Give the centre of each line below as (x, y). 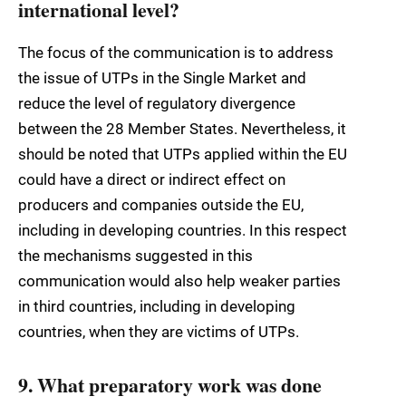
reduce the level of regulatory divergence (157, 103)
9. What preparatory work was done (170, 385)
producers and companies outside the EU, (161, 204)
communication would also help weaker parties (179, 280)
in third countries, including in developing (157, 306)
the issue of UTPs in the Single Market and (162, 77)
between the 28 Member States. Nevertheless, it (182, 128)
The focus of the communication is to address (176, 52)
